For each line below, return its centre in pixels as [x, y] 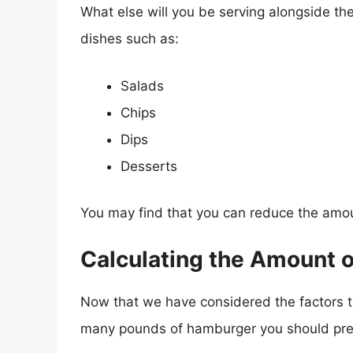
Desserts [149, 166]
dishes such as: [130, 39]
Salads [142, 85]
